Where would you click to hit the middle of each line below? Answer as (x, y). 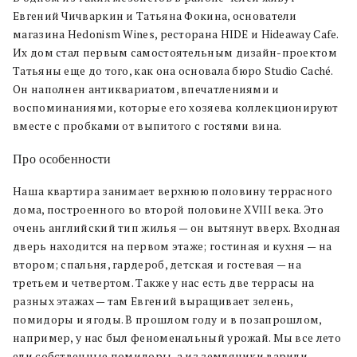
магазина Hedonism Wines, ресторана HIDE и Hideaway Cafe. (176, 34)
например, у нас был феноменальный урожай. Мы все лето (177, 337)
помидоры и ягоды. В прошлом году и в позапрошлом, (167, 319)
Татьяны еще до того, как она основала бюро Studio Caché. (173, 71)
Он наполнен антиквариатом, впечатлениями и (146, 89)
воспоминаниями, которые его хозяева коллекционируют (176, 107)
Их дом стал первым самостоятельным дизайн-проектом (175, 52)
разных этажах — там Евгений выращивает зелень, (153, 301)
